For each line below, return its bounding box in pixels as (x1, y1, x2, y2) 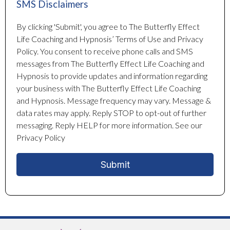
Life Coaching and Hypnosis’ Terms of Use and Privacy (16, 34, 203, 44)
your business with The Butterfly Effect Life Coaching (16, 83, 201, 93)
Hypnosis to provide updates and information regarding (16, 71, 207, 81)
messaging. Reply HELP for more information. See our (16, 120, 202, 130)
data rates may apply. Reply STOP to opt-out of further (16, 108, 206, 118)
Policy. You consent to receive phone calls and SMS (16, 46, 193, 56)
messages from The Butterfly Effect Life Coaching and (16, 59, 204, 69)
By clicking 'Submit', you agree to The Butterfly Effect (16, 22, 200, 32)
